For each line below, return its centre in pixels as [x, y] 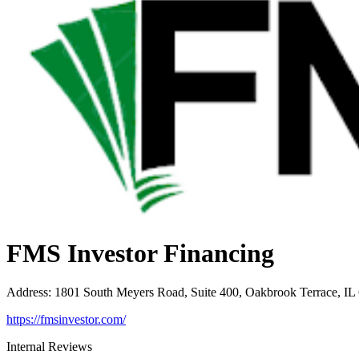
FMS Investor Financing [140, 253]
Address [27, 292]
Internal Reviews [49, 347]
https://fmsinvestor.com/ [66, 320]
